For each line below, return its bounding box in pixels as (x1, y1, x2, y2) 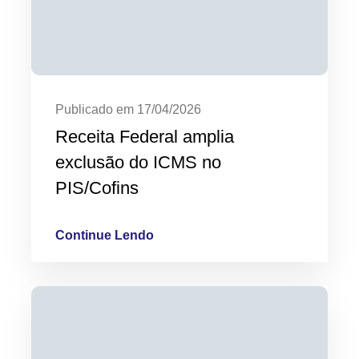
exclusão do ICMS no (55, 152, 221, 172)
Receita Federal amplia (55, 127, 234, 147)
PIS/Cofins (55, 178, 139, 198)
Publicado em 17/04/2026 (55, 103, 201, 116)
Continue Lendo (55, 228, 154, 242)
